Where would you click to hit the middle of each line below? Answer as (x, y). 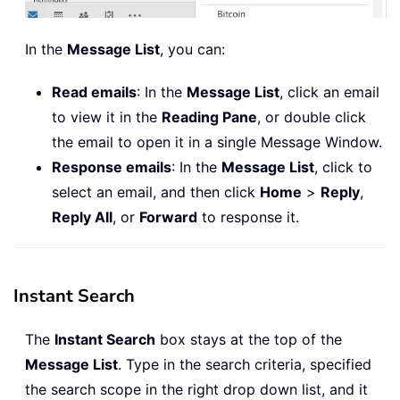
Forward (168, 217)
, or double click (312, 117)
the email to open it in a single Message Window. (217, 142)
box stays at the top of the (249, 339)
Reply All (82, 217)
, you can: (192, 49)
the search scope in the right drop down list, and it (196, 389)
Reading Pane (209, 117)
